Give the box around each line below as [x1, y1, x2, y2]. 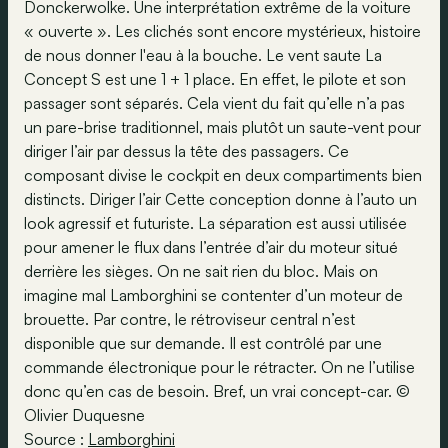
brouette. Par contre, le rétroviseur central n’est [24, 309, 355, 329]
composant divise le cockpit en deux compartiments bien [24, 165, 422, 185]
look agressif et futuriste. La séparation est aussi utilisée [24, 213, 407, 233]
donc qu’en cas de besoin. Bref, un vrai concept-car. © [24, 381, 410, 401]
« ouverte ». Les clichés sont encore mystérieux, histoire [24, 21, 421, 41]
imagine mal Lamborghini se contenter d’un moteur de [24, 285, 403, 305]
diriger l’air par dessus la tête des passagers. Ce [24, 141, 349, 161]
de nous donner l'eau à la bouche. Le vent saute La [24, 45, 382, 65]
